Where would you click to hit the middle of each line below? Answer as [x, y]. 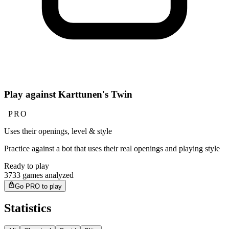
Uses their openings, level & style [58, 131]
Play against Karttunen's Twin [68, 94]
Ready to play [27, 166]
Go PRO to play [39, 186]
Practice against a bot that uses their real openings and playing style [112, 149]
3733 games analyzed [39, 175]
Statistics [28, 208]
